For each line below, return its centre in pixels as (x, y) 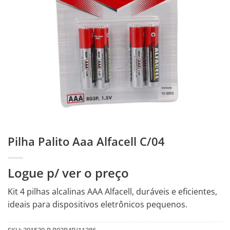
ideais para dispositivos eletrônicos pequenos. (98, 205)
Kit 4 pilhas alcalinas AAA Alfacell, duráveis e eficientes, (112, 192)
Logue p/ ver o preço (68, 173)
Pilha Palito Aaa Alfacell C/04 (86, 142)
